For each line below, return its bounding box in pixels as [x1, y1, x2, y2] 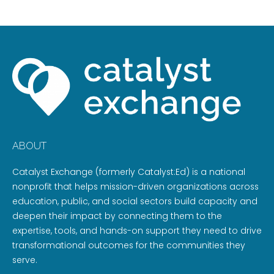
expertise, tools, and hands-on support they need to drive [12, 224, 262, 237]
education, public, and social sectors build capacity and [12, 195, 257, 208]
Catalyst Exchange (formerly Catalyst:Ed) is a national [12, 166, 245, 179]
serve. [12, 254, 37, 267]
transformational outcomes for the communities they [12, 239, 245, 252]
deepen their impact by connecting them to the [12, 210, 222, 223]
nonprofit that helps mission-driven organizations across [12, 180, 259, 193]
